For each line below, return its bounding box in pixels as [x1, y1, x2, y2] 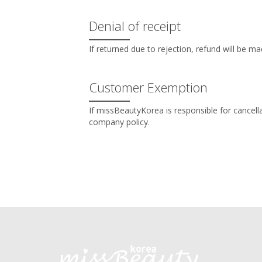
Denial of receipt [89, 17, 181, 35]
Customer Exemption [89, 78, 208, 96]
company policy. [89, 116, 150, 127]
